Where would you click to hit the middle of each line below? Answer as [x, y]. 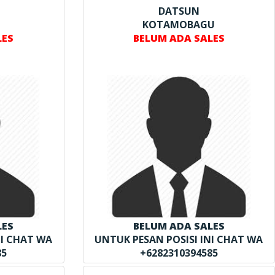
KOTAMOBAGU [179, 24]
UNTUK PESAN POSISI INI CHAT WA [179, 239]
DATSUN [179, 11]
